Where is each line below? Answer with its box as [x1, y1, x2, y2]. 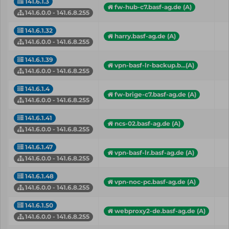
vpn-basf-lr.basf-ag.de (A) [114, 148, 194, 156]
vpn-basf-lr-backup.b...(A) [114, 61, 194, 69]
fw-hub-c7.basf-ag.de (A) [114, 3, 192, 11]
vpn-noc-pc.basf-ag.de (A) [114, 177, 196, 186]
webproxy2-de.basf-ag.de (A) [114, 207, 205, 215]
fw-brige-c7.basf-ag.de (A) [114, 90, 196, 98]
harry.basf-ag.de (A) [114, 32, 176, 40]
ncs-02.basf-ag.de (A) [114, 119, 180, 127]
